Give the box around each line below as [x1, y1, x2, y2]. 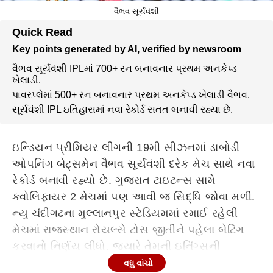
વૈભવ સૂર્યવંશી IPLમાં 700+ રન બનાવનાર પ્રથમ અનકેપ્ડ [12, 63, 237, 74]
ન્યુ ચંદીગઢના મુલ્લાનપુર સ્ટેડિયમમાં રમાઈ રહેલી [12, 207, 238, 219]
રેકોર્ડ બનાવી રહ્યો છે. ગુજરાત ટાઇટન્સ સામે [12, 174, 216, 186]
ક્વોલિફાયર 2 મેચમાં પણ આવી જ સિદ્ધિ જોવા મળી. [12, 191, 255, 203]
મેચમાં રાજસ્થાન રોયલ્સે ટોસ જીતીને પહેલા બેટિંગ [12, 224, 244, 236]
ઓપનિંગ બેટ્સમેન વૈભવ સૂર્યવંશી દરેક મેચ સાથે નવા [12, 158, 255, 170]
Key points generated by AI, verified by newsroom [12, 44, 241, 54]
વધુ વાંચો [123, 258, 153, 268]
